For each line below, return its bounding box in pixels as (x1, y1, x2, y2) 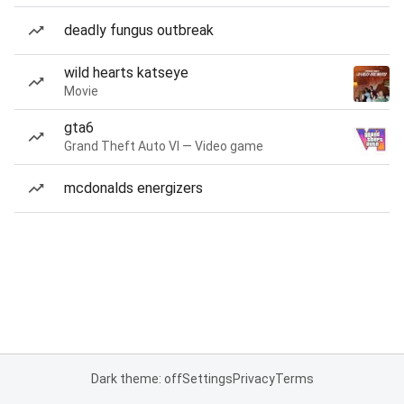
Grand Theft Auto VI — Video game (64, 139, 263, 153)
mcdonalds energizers (64, 179, 203, 197)
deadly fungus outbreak (64, 22, 214, 39)
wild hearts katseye (64, 64, 188, 81)
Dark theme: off (90, 372, 182, 386)
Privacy (232, 372, 275, 386)
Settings (181, 372, 233, 386)
